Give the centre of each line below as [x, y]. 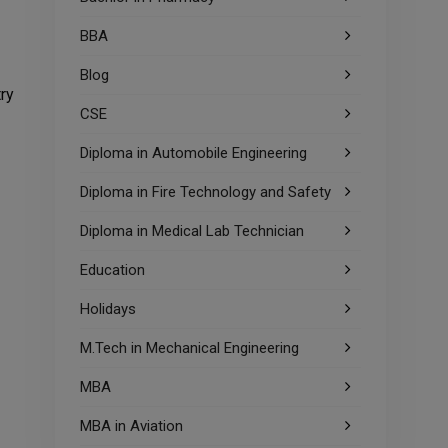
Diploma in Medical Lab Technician [192, 231]
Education [112, 270]
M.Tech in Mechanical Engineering [189, 348]
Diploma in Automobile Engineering [193, 153]
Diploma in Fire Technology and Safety [205, 192]
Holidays [108, 309]
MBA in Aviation [131, 426]
